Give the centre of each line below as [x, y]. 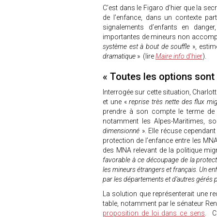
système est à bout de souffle [147, 46]
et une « [115, 102]
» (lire [146, 56]
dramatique [119, 56]
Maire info [170, 56]
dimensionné [121, 131]
